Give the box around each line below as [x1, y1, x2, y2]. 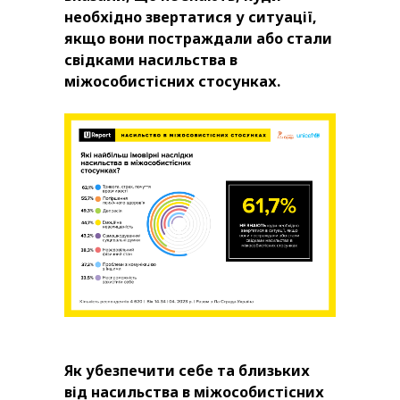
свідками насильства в [64, 50, 237, 71]
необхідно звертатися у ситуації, [64, 7, 317, 28]
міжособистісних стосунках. [64, 71, 280, 92]
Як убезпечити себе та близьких [64, 361, 310, 381]
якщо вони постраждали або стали [64, 29, 332, 49]
